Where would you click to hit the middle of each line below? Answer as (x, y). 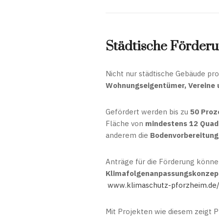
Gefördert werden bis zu (148, 112)
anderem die (128, 135)
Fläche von (125, 123)
